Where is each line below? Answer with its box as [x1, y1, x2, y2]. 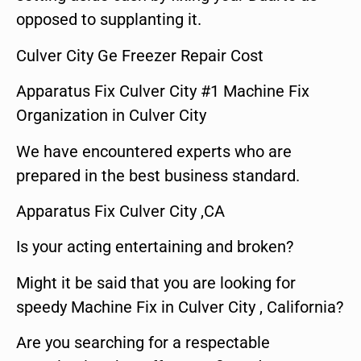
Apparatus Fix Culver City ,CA [16, 201, 225, 221]
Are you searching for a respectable [16, 333, 270, 353]
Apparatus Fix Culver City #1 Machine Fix [16, 81, 309, 102]
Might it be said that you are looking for [16, 272, 296, 293]
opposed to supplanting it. [16, 10, 201, 30]
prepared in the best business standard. [16, 165, 300, 185]
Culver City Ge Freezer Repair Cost [16, 45, 263, 65]
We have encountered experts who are [16, 141, 292, 161]
